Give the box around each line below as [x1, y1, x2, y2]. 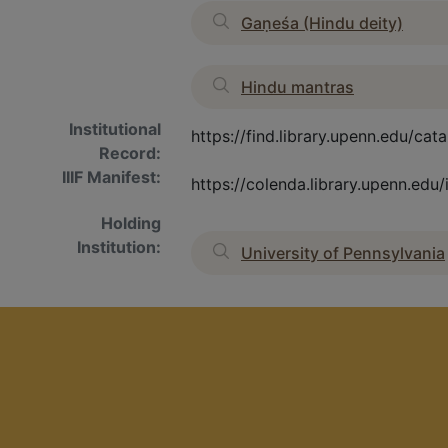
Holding [101, 213, 161, 233]
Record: [99, 143, 161, 163]
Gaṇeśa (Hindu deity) [241, 13, 403, 33]
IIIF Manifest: [62, 167, 161, 187]
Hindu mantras [241, 77, 354, 97]
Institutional [69, 119, 161, 139]
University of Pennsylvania [241, 243, 445, 263]
